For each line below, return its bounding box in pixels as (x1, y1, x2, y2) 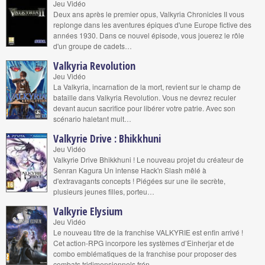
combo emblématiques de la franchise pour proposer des (53, 248, 237, 258)
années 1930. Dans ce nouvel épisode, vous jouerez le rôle (53, 30, 244, 40)
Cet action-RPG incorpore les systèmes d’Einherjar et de (53, 238, 234, 248)
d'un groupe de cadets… (53, 41, 132, 51)
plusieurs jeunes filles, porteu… (53, 186, 154, 196)
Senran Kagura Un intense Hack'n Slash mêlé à (53, 165, 206, 175)
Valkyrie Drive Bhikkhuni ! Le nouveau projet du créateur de (53, 154, 244, 164)
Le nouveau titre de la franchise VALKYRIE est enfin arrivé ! (53, 227, 243, 237)
